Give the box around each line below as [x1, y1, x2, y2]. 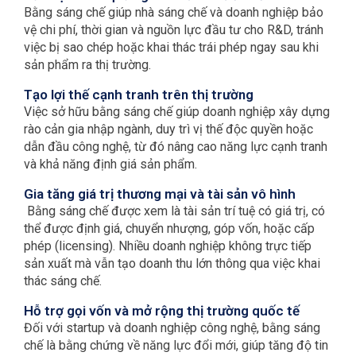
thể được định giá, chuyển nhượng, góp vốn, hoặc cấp [24, 220, 315, 236]
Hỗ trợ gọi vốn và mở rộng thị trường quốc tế [24, 302, 300, 319]
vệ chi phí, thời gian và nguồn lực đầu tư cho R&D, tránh [24, 21, 323, 37]
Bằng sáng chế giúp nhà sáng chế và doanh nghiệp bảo [24, 4, 323, 20]
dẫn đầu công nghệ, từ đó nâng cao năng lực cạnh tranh [24, 138, 327, 154]
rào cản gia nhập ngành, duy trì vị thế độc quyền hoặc [24, 121, 313, 137]
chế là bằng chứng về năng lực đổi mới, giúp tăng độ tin [24, 337, 328, 353]
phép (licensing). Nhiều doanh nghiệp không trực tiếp [24, 238, 311, 253]
